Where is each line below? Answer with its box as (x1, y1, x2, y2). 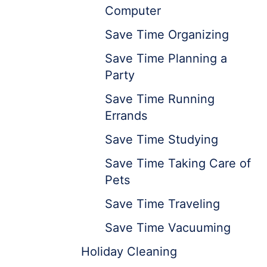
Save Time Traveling (105, 197, 220, 211)
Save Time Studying (105, 132, 218, 147)
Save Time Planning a (105, 51, 227, 66)
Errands (105, 108, 147, 123)
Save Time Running (105, 92, 215, 106)
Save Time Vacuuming (105, 221, 231, 235)
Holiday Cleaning (81, 244, 177, 259)
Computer (105, 4, 161, 18)
